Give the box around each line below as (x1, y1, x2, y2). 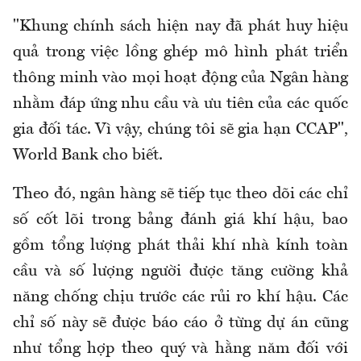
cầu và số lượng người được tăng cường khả (13, 263, 348, 280)
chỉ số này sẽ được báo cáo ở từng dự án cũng (13, 315, 348, 332)
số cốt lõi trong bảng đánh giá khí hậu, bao (13, 212, 348, 229)
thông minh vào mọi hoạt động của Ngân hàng (13, 70, 348, 87)
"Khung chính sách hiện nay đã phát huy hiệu (13, 19, 348, 35)
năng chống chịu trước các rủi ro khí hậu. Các (13, 289, 348, 306)
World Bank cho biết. (13, 147, 163, 164)
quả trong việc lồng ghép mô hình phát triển (13, 44, 348, 61)
